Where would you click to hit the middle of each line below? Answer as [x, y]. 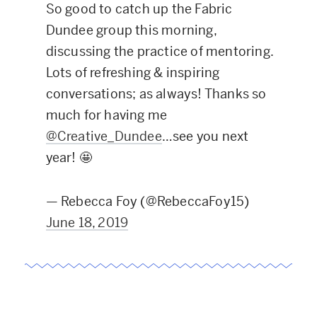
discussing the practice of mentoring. [160, 51]
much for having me [106, 115]
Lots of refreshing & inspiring [133, 72]
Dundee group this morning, [131, 30]
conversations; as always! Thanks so [156, 93]
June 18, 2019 [87, 222]
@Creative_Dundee [104, 136]
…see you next [205, 136]
